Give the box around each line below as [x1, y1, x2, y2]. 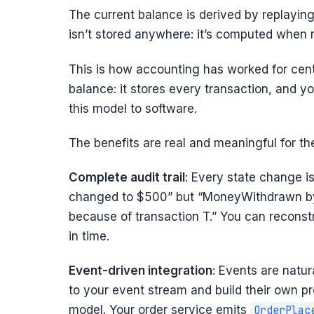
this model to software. [68, 101, 197, 116]
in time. [68, 229, 109, 244]
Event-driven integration [68, 264, 212, 278]
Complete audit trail [68, 170, 185, 185]
